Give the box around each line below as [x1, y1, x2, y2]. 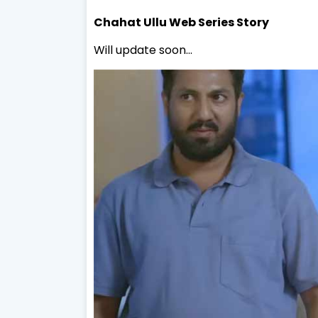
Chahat [94, 14, 143, 31]
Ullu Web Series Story [143, 14, 269, 31]
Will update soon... [94, 42, 192, 59]
